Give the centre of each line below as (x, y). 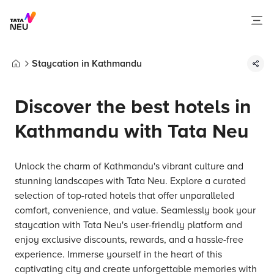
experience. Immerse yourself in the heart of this (118, 254)
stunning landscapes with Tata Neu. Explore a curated (130, 181)
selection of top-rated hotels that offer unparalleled (124, 196)
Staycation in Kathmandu (87, 64)
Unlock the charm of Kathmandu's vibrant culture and (129, 166)
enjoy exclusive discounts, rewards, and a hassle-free (129, 240)
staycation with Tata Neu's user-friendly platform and (128, 225)
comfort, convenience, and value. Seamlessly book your (135, 210)
